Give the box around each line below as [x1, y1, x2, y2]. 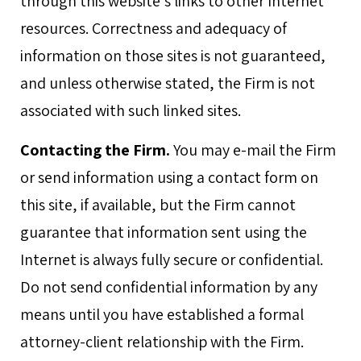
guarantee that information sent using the [20, 222, 307, 243]
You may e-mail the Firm [170, 139, 336, 160]
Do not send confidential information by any [20, 276, 317, 297]
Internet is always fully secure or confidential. [20, 249, 323, 270]
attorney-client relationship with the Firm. [20, 331, 304, 352]
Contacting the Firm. [20, 139, 170, 160]
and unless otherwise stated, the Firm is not [20, 73, 315, 93]
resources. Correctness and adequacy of [20, 18, 287, 39]
